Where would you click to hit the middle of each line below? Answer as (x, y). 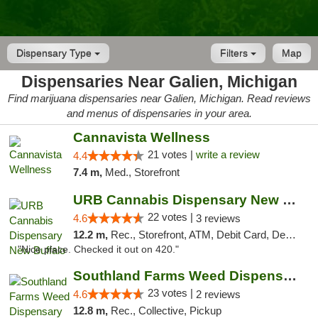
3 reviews (218, 218)
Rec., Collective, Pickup (166, 311)
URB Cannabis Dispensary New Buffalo (289, 200)
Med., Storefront (142, 172)
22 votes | (171, 217)
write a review (227, 154)
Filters (235, 53)
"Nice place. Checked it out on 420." (98, 250)
